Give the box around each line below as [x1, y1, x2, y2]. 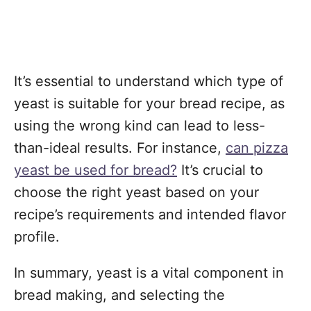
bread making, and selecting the [14, 287, 225, 303]
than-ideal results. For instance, [14, 140, 226, 156]
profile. [14, 228, 60, 245]
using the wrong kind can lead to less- [14, 117, 265, 134]
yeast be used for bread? [14, 162, 177, 178]
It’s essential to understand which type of [14, 73, 283, 90]
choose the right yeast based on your [14, 184, 259, 201]
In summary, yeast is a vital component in [14, 264, 284, 281]
